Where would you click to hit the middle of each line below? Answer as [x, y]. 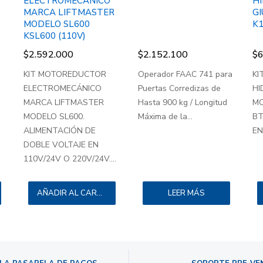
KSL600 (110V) [54, 36]
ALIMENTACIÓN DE [59, 131]
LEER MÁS [186, 193]
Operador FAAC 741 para [185, 75]
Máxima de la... [165, 117]
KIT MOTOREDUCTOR [65, 75]
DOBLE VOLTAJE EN [61, 145]
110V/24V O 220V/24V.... [70, 159]
